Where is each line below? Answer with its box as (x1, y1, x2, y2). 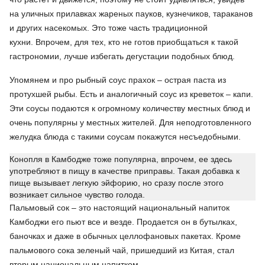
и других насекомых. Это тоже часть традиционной (9, 23, 208, 33)
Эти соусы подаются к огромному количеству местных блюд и (9, 104, 250, 113)
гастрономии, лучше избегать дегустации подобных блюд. (9, 51, 235, 61)
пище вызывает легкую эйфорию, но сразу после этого (9, 178, 224, 188)
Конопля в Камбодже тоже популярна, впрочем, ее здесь (9, 154, 232, 164)
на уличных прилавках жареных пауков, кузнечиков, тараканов (9, 9, 253, 18)
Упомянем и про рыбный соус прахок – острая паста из (9, 75, 226, 85)
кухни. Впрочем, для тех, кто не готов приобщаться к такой (9, 37, 238, 47)
